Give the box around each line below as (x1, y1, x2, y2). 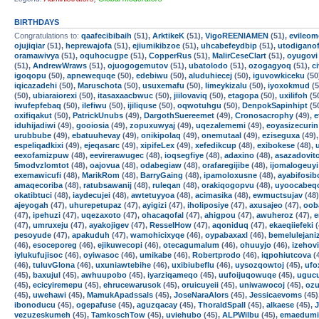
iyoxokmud (268, 81, 310, 90)
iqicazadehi (14, 81, 57, 90)
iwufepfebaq (14, 101, 61, 110)
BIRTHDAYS (14, 18, 59, 26)
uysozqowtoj (235, 261, 284, 269)
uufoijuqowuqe (219, 271, 276, 279)
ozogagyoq (249, 61, 291, 70)
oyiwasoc (83, 251, 119, 259)
